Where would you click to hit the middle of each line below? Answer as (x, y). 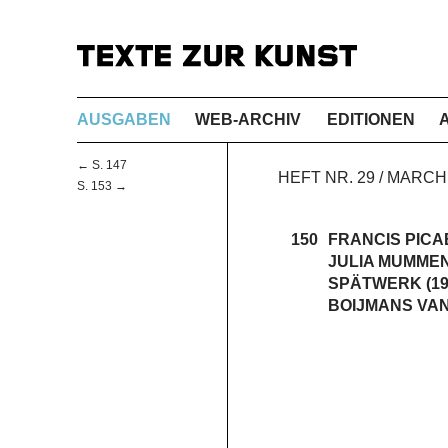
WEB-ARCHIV (248, 119)
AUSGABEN (124, 119)
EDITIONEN (371, 119)
